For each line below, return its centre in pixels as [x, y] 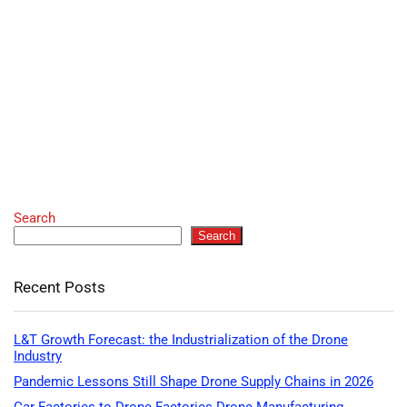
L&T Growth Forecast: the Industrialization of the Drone [181, 340]
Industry [38, 357]
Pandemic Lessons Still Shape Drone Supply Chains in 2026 [194, 382]
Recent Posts [60, 288]
